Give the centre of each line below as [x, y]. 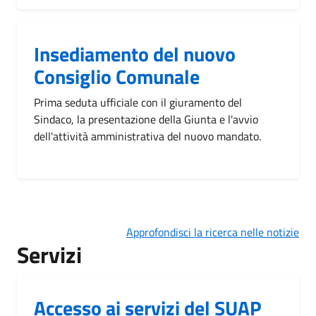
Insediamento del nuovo [135, 54]
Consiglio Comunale [117, 76]
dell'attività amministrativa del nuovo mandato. [147, 136]
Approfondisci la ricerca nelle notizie [213, 232]
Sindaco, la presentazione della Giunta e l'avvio [146, 119]
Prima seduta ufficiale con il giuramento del [138, 102]
